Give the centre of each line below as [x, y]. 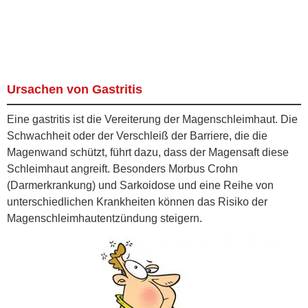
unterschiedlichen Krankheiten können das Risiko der [137, 201]
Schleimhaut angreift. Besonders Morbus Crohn [122, 168]
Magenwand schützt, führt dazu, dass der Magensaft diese [148, 152]
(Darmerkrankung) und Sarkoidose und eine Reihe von [140, 185]
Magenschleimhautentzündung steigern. [104, 218]
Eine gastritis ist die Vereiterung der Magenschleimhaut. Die [152, 119]
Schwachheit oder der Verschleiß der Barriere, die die [137, 135]
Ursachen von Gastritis [75, 89]
